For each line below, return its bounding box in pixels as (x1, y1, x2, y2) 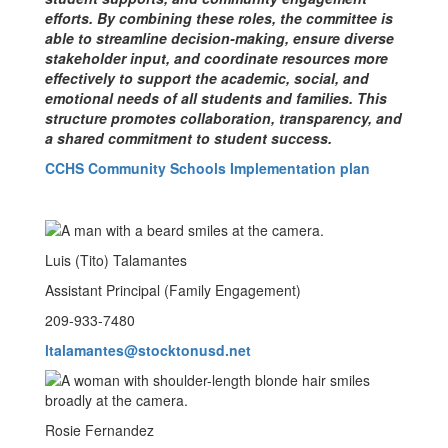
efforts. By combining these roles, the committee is (45, 8, 393, 28)
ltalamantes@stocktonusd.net (45, 340, 251, 361)
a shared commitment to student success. (45, 128, 332, 148)
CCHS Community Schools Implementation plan (45, 158, 370, 178)
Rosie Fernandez (45, 420, 154, 441)
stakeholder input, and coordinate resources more (45, 48, 388, 68)
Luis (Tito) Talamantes (45, 250, 187, 271)
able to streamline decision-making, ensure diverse (45, 28, 394, 48)
